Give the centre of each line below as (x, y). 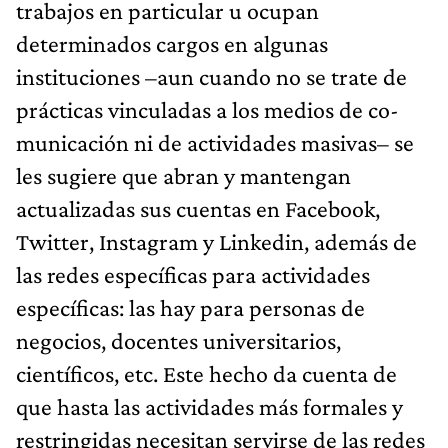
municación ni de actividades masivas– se (215, 142)
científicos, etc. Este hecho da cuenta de (206, 373)
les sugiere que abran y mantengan (183, 175)
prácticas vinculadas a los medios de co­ (207, 109)
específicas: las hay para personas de (190, 307)
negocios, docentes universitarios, (178, 340)
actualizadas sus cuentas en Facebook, (198, 208)
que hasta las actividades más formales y (209, 406)
